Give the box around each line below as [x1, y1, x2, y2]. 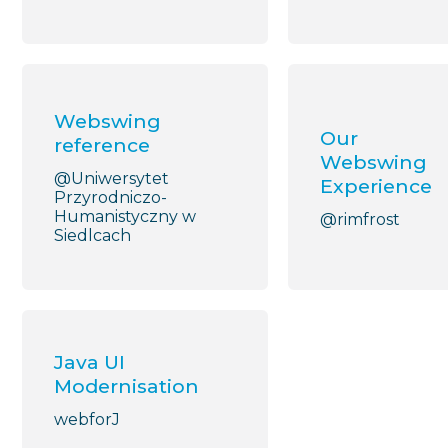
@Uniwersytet [54, 169, 169, 189]
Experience [320, 173, 432, 198]
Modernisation [54, 374, 199, 399]
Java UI [54, 350, 125, 375]
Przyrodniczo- [54, 188, 167, 208]
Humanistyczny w [54, 207, 196, 227]
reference [54, 133, 150, 158]
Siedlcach [54, 226, 131, 246]
